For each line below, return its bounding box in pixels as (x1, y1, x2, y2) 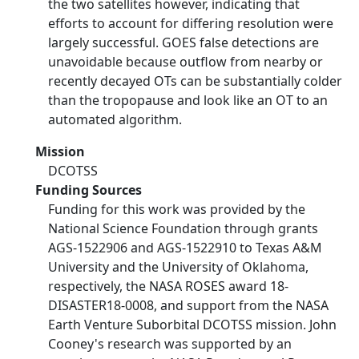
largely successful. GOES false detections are (48, 34, 319, 51)
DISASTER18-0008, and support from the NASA (48, 296, 329, 314)
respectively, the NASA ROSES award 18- (48, 277, 288, 295)
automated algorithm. (48, 111, 182, 128)
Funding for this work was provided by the (48, 200, 305, 218)
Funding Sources (35, 181, 142, 199)
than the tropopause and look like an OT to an (48, 91, 328, 109)
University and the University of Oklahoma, (48, 258, 309, 276)
